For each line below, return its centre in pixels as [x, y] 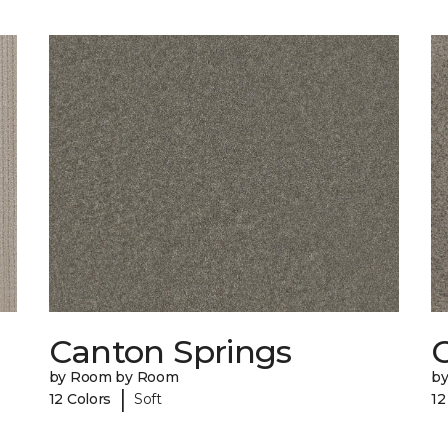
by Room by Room [113, 377]
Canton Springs [170, 352]
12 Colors [80, 398]
